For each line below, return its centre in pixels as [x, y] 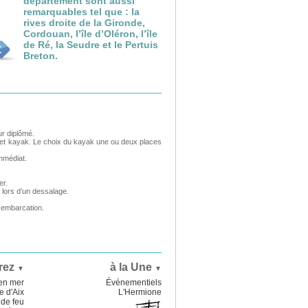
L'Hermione [140, 292]
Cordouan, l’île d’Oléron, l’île [90, 34]
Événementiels [134, 283]
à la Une [132, 267]
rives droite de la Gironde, [84, 23]
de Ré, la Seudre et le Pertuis [91, 45]
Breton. [41, 56]
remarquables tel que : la [81, 12]
